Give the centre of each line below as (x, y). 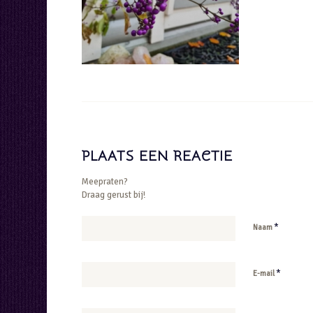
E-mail (265, 273)
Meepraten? (105, 181)
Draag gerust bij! (114, 195)
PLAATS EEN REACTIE (158, 156)
